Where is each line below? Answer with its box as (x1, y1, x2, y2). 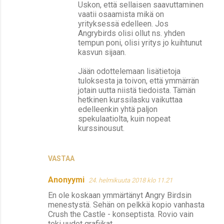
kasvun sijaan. (78, 47, 126, 57)
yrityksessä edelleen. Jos (78, 18, 168, 28)
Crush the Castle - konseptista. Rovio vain (48, 209, 193, 219)
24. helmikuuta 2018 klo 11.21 (88, 176, 172, 184)
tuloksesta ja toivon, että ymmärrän (78, 75, 199, 85)
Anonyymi (48, 174, 84, 184)
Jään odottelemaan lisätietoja (78, 66, 180, 76)
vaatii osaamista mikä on (78, 9, 164, 19)
